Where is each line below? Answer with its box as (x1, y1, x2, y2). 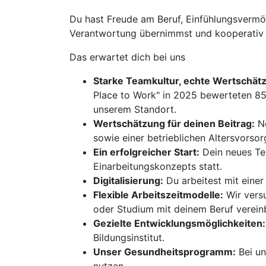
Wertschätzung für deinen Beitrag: (93, 118, 255, 129)
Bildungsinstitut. (93, 232, 164, 243)
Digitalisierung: (93, 175, 163, 186)
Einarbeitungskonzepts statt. (93, 160, 222, 172)
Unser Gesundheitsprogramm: (93, 246, 236, 258)
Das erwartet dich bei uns (69, 51, 185, 63)
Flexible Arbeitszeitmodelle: (93, 189, 223, 201)
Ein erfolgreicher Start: (93, 146, 199, 158)
